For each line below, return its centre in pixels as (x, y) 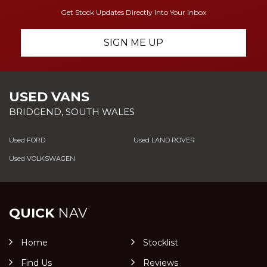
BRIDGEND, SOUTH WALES (72, 112)
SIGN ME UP (133, 43)
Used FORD (27, 140)
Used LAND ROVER (164, 140)
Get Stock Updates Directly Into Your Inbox (133, 13)
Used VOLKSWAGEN (42, 159)
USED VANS (49, 97)
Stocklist (160, 243)
